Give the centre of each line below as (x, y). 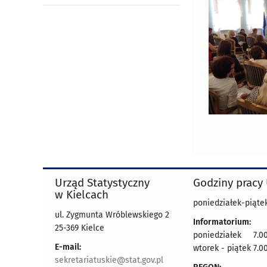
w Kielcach (82, 195)
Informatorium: (222, 222)
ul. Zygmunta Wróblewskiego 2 (112, 215)
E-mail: (68, 247)
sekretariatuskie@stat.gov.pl (109, 260)
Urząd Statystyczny (102, 183)
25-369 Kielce (80, 228)
